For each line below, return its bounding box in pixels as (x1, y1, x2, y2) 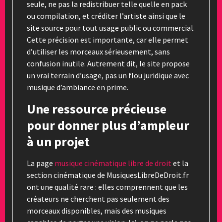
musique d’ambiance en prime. (27, 82, 128, 92)
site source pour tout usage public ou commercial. (27, 22, 195, 33)
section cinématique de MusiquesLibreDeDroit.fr (27, 169, 189, 180)
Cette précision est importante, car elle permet (27, 34, 188, 45)
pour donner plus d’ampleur (27, 116, 189, 133)
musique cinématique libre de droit (55, 158, 171, 168)
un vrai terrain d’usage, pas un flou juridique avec (27, 70, 189, 80)
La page (27, 158, 55, 168)
